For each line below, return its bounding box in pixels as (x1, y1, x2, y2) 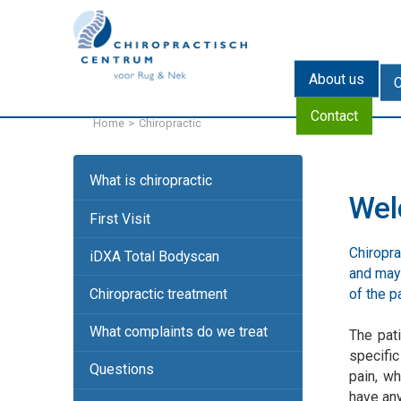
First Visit (89, 209, 150, 227)
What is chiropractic (89, 172, 212, 190)
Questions (89, 361, 154, 379)
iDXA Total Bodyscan (89, 247, 219, 265)
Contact (310, 107, 358, 124)
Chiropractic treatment (89, 285, 227, 303)
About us (308, 70, 364, 88)
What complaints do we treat (89, 323, 268, 341)
